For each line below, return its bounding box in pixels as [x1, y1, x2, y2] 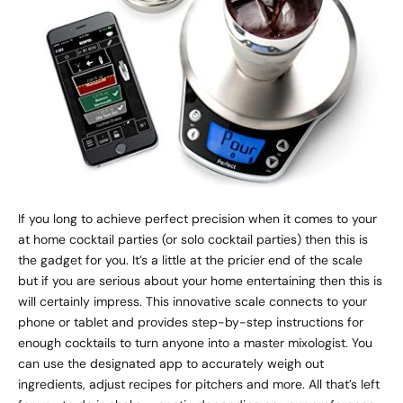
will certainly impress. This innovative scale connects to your [18, 293, 367, 310]
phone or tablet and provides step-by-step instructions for [18, 314, 363, 331]
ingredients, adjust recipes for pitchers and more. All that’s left [18, 376, 380, 393]
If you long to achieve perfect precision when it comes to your [18, 210, 377, 228]
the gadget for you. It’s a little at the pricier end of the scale [18, 252, 363, 269]
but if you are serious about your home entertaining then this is [18, 273, 382, 290]
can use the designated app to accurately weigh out [18, 355, 324, 372]
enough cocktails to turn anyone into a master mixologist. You [18, 335, 372, 352]
